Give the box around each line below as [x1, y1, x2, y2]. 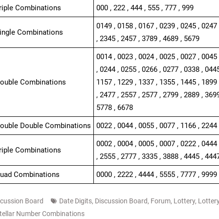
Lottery [173, 197, 195, 205]
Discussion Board [94, 197, 148, 205]
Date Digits [59, 197, 92, 205]
